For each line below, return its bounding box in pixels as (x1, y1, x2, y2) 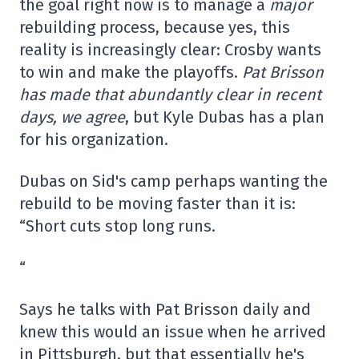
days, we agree (19, 107, 125, 127)
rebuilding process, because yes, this (19, 18, 290, 37)
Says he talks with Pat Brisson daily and (19, 300, 311, 319)
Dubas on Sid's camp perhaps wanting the (19, 171, 328, 191)
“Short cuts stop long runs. (19, 216, 216, 236)
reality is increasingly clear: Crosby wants (19, 40, 321, 59)
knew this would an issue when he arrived (19, 322, 326, 341)
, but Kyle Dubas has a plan (125, 107, 325, 127)
